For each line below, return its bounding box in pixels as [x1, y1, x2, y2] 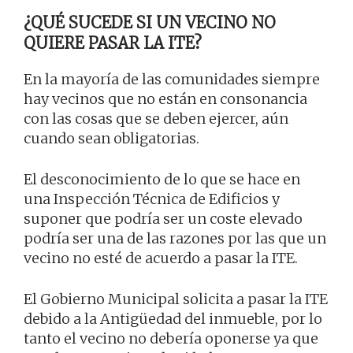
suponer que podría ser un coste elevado [24, 210, 303, 229]
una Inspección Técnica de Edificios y [24, 190, 280, 209]
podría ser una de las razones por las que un [24, 229, 326, 248]
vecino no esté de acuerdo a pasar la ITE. [24, 249, 298, 268]
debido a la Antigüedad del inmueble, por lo [24, 310, 322, 329]
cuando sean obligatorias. [24, 129, 199, 148]
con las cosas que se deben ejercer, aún [24, 110, 288, 128]
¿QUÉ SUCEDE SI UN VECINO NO [24, 13, 276, 33]
